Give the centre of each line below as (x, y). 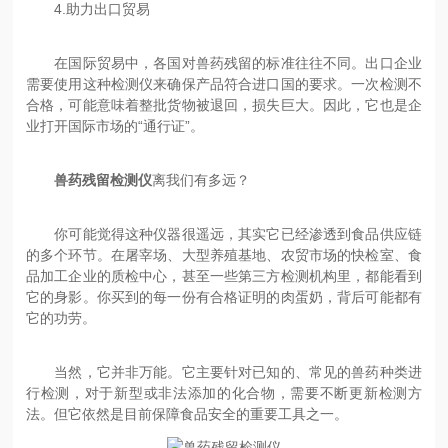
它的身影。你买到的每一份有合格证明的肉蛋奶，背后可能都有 (224, 296)
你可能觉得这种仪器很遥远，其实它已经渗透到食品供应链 (224, 233)
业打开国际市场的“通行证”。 (115, 125)
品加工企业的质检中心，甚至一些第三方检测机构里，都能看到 (224, 275)
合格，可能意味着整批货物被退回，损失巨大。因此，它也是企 (224, 104)
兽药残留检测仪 (103, 179)
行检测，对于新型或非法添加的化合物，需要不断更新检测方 (224, 392)
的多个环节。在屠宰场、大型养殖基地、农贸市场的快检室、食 (224, 254)
